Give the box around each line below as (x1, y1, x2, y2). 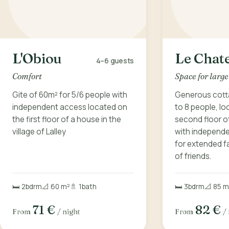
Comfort (12, 71, 42, 81)
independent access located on (12, 101, 127, 112)
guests (110, 56, 134, 66)
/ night (57, 207, 80, 216)
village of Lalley (12, 126, 66, 137)
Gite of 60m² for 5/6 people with (12, 89, 127, 100)
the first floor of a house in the (12, 113, 121, 125)
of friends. (175, 150, 211, 162)
